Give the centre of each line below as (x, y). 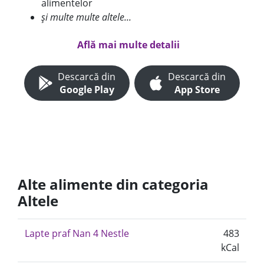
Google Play (87, 90)
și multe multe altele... (86, 17)
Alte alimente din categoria (113, 184)
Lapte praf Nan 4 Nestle (77, 233)
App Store (197, 90)
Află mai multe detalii (128, 45)
